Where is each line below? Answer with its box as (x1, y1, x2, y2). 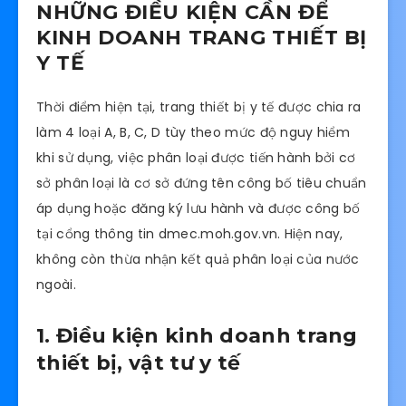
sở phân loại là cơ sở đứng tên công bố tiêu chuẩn (36, 174, 367, 193)
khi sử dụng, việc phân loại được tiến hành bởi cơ (36, 149, 356, 168)
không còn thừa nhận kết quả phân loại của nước (36, 250, 360, 269)
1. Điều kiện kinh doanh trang (36, 323, 358, 348)
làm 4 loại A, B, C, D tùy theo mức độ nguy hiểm (36, 123, 351, 142)
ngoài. (36, 275, 76, 295)
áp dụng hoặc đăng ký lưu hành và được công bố (36, 199, 361, 218)
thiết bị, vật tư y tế (36, 350, 241, 375)
